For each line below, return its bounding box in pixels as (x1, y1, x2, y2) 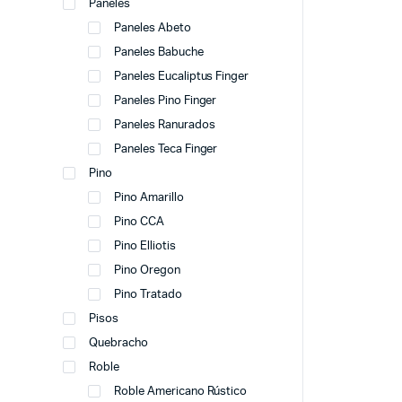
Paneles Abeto (114, 22, 191, 34)
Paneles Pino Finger (114, 95, 217, 107)
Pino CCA (114, 216, 164, 228)
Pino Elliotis (114, 240, 176, 252)
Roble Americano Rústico (114, 386, 248, 398)
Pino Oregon (114, 265, 180, 276)
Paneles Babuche (114, 47, 204, 58)
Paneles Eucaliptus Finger (114, 71, 249, 83)
